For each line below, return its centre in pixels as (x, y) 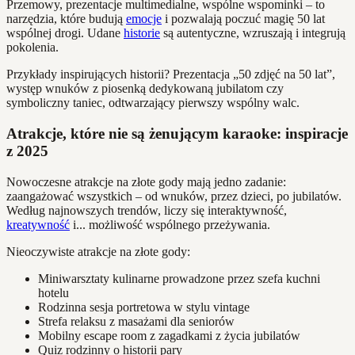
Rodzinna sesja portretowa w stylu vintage (144, 307)
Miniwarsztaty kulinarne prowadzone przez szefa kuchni (179, 278)
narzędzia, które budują (66, 19)
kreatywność (38, 224)
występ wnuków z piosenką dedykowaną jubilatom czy (145, 89)
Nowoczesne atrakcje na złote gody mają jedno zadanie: (146, 181)
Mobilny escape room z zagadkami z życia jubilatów (169, 335)
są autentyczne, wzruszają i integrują (253, 33)
